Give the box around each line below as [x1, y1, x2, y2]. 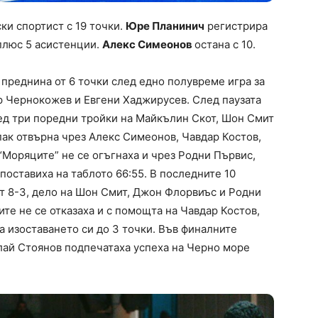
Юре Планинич [126, 18, 204, 33]
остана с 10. [194, 37, 256, 51]
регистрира [204, 18, 268, 33]
